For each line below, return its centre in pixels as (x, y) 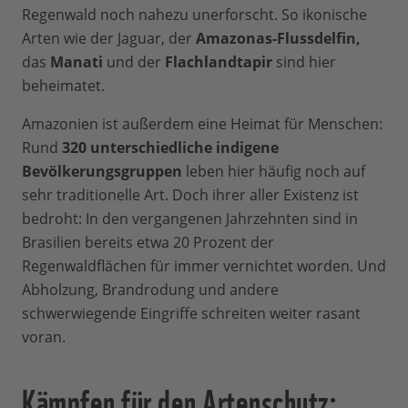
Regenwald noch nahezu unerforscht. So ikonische (194, 15)
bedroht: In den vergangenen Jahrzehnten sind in (190, 219)
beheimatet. (63, 86)
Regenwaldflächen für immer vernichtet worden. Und (204, 266)
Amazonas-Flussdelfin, (278, 39)
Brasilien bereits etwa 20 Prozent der (148, 243)
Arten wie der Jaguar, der (109, 39)
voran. (44, 337)
